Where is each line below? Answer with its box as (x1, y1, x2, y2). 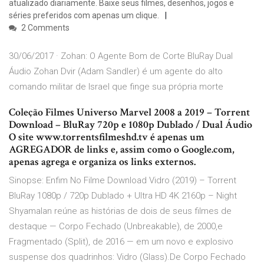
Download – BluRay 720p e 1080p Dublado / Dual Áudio (9, 118, 252, 132)
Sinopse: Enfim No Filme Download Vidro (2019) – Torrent (9, 175, 236, 186)
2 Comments (19, 23, 70, 33)
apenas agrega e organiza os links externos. (9, 155, 196, 169)
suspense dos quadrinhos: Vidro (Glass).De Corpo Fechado (9, 252, 246, 263)
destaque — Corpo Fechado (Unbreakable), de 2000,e (9, 221, 223, 232)
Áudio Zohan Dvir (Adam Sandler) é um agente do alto (9, 66, 223, 77)
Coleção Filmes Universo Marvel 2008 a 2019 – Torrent (9, 105, 250, 120)
